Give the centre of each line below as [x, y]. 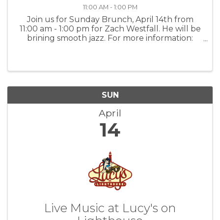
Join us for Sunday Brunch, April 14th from [110, 20]
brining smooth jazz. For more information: [110, 38]
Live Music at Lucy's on [110, 208]
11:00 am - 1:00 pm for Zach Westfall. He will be [110, 29]
